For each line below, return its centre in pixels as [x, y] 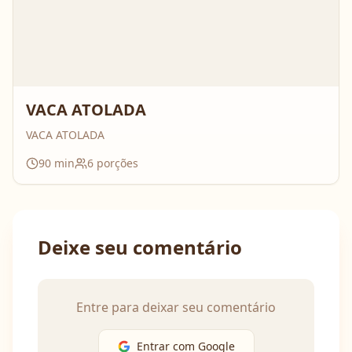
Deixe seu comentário [140, 247]
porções [116, 163]
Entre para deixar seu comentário [176, 307]
